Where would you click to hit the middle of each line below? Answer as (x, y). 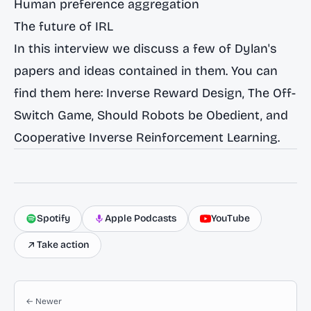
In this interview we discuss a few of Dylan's (145, 49)
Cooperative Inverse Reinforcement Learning (146, 137)
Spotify (53, 218)
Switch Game (53, 115)
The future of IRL (64, 26)
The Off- (272, 93)
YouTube (230, 218)
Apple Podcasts (141, 218)
